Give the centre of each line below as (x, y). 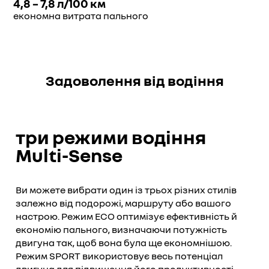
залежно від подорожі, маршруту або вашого (123, 203)
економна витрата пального (81, 16)
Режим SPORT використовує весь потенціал (119, 256)
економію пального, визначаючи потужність (121, 229)
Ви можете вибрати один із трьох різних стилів (126, 190)
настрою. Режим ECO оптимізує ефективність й (126, 216)
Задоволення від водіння (134, 80)
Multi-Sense (69, 155)
